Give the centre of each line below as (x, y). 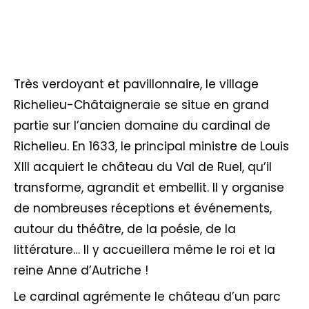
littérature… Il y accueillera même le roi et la (144, 250)
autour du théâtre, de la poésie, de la (125, 229)
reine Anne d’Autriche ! (81, 270)
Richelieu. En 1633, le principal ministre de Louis (151, 146)
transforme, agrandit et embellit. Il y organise (149, 188)
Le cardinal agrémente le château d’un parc (147, 297)
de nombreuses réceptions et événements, (143, 208)
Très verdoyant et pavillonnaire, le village (136, 84)
